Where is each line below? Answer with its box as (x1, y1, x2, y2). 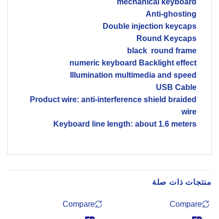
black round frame (127, 46, 197, 55)
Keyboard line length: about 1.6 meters (53, 119, 197, 128)
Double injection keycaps (103, 22, 197, 30)
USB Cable (156, 83, 197, 91)
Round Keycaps (136, 34, 197, 43)
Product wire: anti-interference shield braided (30, 95, 197, 104)
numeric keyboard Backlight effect (69, 58, 197, 67)
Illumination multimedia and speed (70, 70, 197, 79)
